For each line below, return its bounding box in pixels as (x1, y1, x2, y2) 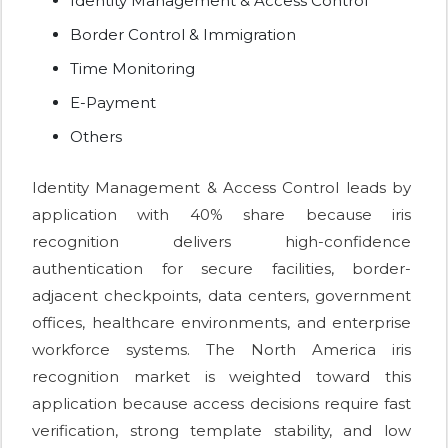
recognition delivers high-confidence (32, 232, 411, 252)
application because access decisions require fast (32, 394, 411, 414)
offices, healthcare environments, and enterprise (32, 313, 411, 333)
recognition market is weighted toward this (32, 367, 411, 387)
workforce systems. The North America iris (32, 340, 411, 360)
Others (70, 127, 122, 147)
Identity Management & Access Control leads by (32, 178, 411, 198)
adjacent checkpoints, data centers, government (32, 286, 411, 306)
